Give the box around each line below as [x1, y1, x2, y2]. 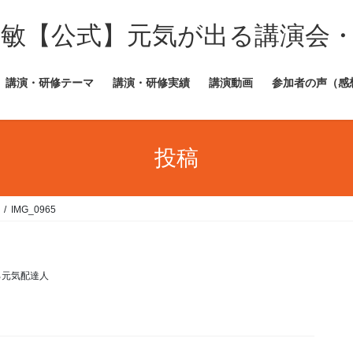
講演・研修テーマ [6, 76, 94, 89]
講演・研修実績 [113, 76, 190, 89]
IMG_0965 [11, 204, 56, 216]
